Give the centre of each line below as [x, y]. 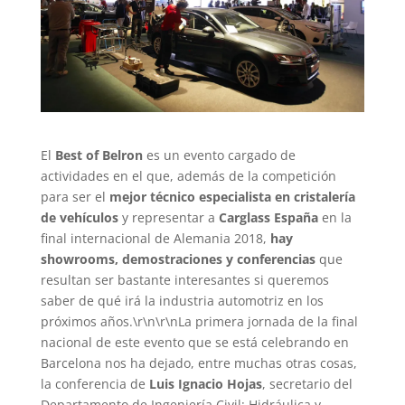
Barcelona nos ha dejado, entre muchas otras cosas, [198, 363]
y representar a [168, 217]
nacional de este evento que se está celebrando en [194, 342]
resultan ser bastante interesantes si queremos [184, 279]
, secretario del [307, 383]
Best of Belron [99, 155]
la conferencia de [94, 383]
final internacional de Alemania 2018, [155, 238]
